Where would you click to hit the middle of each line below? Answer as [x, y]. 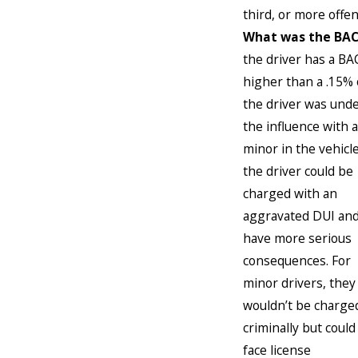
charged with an [290, 193]
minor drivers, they [299, 282]
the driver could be [298, 171]
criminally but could [299, 327]
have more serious [297, 238]
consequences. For [297, 260]
